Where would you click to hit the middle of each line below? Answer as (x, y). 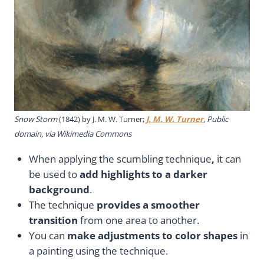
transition (55, 220)
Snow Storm (37, 119)
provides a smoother (147, 205)
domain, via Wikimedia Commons (73, 134)
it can (228, 159)
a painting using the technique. (98, 251)
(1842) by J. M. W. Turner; (103, 119)
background (59, 190)
